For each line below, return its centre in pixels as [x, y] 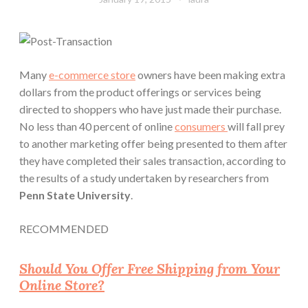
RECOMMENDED [64, 229]
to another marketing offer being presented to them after [153, 144]
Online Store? [62, 285]
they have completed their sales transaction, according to [153, 161]
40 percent [104, 126]
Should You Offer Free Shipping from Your [150, 268]
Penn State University [75, 195]
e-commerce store [92, 75]
